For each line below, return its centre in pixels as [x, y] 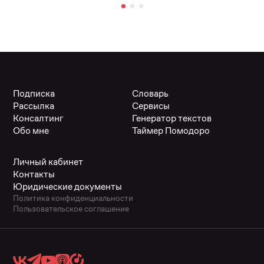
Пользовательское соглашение [71, 209]
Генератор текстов [172, 118]
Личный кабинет [48, 162]
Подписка [34, 94]
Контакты [34, 174]
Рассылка [34, 106]
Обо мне [31, 131]
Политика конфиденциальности [73, 198]
